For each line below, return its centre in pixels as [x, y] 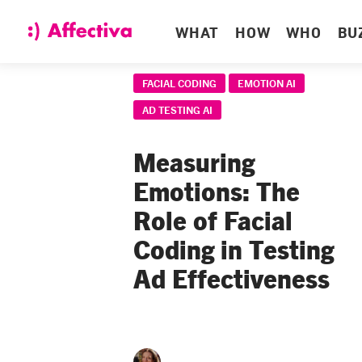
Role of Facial [213, 219]
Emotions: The [217, 190]
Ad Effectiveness [232, 277]
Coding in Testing [234, 248]
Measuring [194, 161]
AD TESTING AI [177, 109]
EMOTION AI [267, 83]
